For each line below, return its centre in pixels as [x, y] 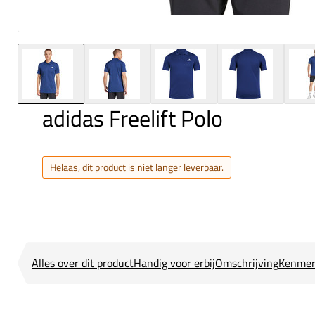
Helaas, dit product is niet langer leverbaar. [137, 167]
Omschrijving [247, 263]
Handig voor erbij [174, 263]
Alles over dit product [83, 263]
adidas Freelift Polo [133, 118]
